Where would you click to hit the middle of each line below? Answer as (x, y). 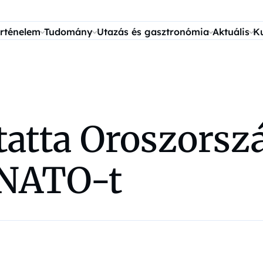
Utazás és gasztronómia (153, 32)
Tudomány (69, 32)
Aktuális (231, 32)
